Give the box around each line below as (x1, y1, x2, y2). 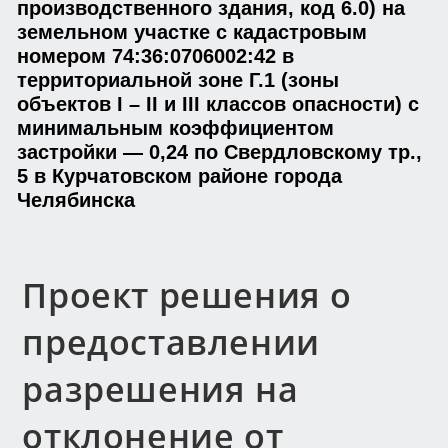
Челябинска (17, 189, 135, 211)
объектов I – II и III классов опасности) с (17, 93, 419, 115)
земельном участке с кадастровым (17, 21, 367, 43)
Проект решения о (22, 272, 353, 318)
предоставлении (22, 319, 320, 365)
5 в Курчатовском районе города (17, 165, 342, 187)
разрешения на (22, 366, 299, 412)
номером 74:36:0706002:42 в (17, 45, 294, 67)
